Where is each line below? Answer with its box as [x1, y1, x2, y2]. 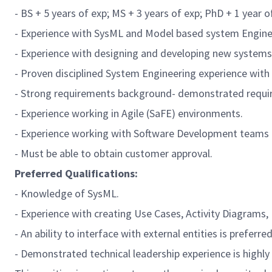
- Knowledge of [15, 186, 87, 200]
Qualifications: [65, 166, 139, 180]
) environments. [172, 106, 243, 120]
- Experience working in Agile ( [15, 106, 149, 120]
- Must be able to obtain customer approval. [15, 146, 212, 160]
